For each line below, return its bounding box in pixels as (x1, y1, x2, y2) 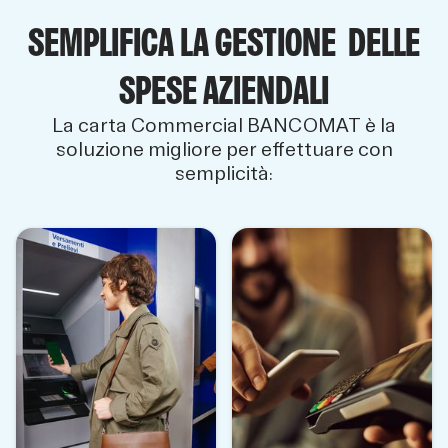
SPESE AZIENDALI (119, 66, 329, 115)
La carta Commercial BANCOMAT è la (52, 113, 396, 139)
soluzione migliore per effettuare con (55, 137, 393, 163)
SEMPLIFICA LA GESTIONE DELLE (28, 18, 420, 67)
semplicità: (175, 161, 273, 187)
